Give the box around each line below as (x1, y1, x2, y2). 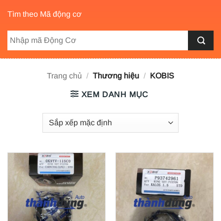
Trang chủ (47, 71, 82, 80)
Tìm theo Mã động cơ (7, 10, 82, 19)
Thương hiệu (91, 71, 141, 80)
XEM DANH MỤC (81, 90, 149, 99)
